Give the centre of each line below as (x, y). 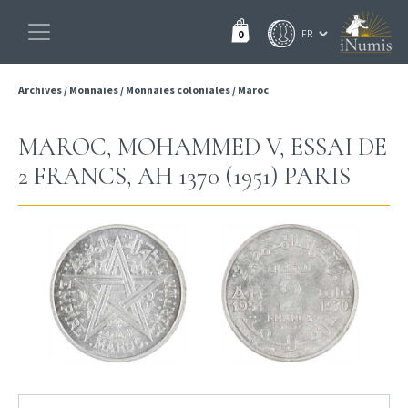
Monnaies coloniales (178, 90)
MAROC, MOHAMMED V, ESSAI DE (203, 147)
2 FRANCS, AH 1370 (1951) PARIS (184, 176)
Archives (41, 90)
